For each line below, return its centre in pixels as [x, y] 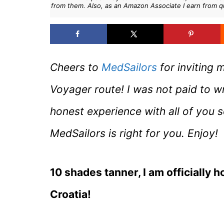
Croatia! [70, 194]
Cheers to [76, 67]
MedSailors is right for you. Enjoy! [134, 133]
